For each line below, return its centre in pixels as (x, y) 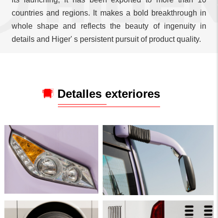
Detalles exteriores (109, 85)
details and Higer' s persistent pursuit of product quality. (106, 30)
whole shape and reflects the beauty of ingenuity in (109, 17)
